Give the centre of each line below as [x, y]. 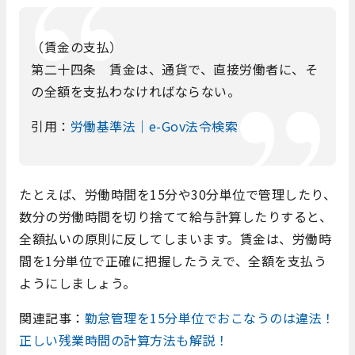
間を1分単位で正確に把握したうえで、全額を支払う [173, 261]
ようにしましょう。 [78, 283]
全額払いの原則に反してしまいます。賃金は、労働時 [175, 239]
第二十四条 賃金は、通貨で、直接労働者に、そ [174, 69]
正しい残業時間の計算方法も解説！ [124, 340]
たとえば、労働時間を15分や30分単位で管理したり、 [177, 195]
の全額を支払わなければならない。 [136, 91]
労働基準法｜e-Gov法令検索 [154, 126]
